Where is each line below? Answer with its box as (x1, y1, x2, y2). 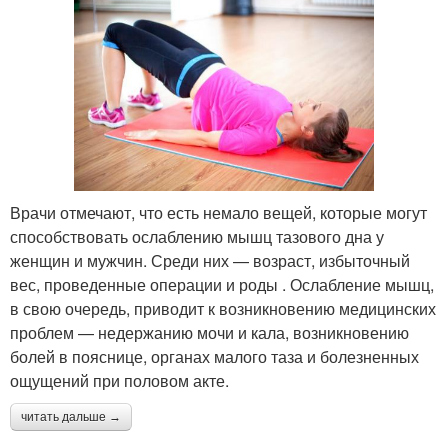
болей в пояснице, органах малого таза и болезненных (10, 345, 419, 369)
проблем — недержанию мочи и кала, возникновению (10, 321, 409, 345)
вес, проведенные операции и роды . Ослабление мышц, (10, 273, 434, 297)
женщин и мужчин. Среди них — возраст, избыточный (10, 249, 410, 273)
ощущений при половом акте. (10, 369, 229, 393)
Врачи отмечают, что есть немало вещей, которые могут (10, 201, 427, 225)
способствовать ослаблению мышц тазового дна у (10, 225, 384, 249)
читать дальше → (21, 410, 121, 425)
